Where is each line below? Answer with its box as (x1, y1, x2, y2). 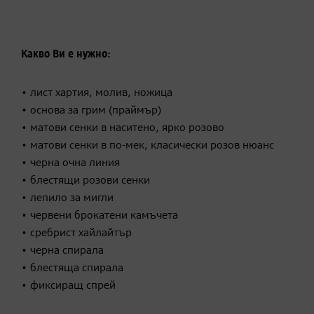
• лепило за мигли (21, 192, 114, 204)
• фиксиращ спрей (21, 280, 116, 292)
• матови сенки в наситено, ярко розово (21, 122, 224, 134)
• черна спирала (21, 245, 104, 257)
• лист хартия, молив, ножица (21, 87, 172, 99)
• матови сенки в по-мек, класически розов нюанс (21, 139, 274, 151)
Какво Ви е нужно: (21, 48, 111, 60)
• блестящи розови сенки (21, 175, 150, 186)
